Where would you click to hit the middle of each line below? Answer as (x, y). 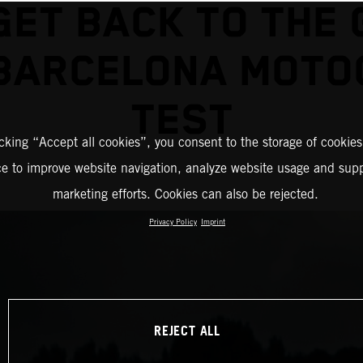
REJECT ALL (187, 331)
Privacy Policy (173, 222)
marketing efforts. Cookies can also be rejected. (185, 194)
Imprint (213, 222)
